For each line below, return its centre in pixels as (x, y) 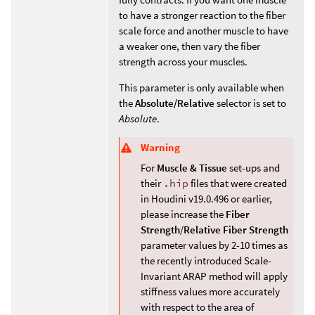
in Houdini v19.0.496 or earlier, (206, 199)
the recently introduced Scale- (206, 261)
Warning (160, 147)
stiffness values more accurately (210, 292)
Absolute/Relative (175, 103)
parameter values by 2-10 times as (214, 245)
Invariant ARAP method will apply (214, 276)
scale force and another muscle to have (204, 31)
